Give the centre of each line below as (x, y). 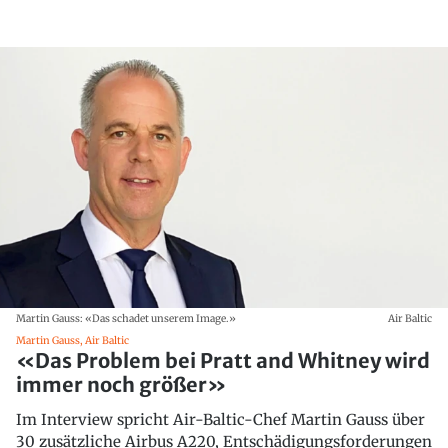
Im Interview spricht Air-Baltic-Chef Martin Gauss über (220, 419)
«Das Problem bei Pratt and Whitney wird (223, 360)
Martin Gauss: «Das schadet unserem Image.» (126, 318)
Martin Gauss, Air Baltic (72, 340)
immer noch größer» (121, 384)
